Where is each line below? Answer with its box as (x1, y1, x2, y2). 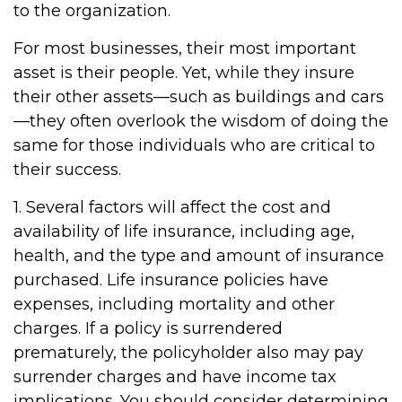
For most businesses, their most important (13, 39, 356, 58)
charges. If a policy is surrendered (13, 319, 283, 338)
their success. (13, 160, 121, 179)
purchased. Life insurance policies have (13, 270, 328, 290)
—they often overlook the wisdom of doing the (13, 111, 389, 131)
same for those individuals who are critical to (13, 135, 375, 155)
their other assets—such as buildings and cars (13, 87, 384, 107)
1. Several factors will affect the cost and (13, 197, 331, 217)
